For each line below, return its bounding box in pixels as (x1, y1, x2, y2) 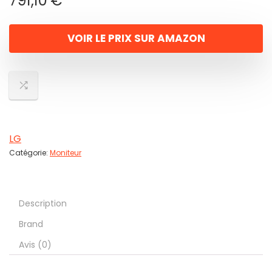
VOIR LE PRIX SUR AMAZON (67, 31, 205, 46)
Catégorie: (9, 148, 50, 158)
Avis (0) (19, 239, 52, 251)
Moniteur (50, 148, 81, 158)
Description (19, 197, 67, 209)
